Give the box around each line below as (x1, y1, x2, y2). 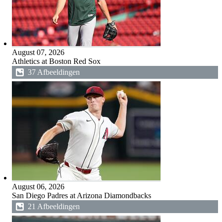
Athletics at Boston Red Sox (11, 57, 101, 65)
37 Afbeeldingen (27, 68, 80, 76)
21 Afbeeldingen (27, 202, 80, 211)
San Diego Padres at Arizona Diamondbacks (11, 191, 151, 200)
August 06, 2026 (11, 182, 64, 191)
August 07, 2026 (11, 48, 64, 56)
